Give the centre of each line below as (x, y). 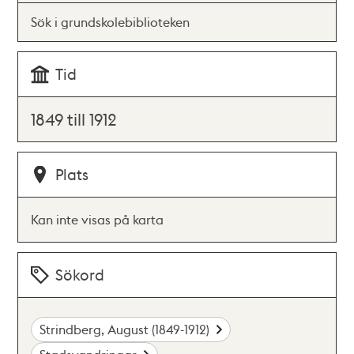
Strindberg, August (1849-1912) (125, 329)
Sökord (80, 275)
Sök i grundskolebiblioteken (111, 22)
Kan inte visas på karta (98, 219)
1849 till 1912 (74, 119)
